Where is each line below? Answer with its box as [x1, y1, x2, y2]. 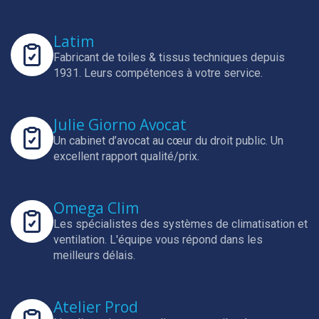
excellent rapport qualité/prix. [53, 150, 199, 163]
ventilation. [53, 233, 110, 246]
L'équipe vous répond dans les [110, 233, 263, 246]
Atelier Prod [53, 297, 138, 317]
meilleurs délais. [53, 249, 135, 262]
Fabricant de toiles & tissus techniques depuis [53, 51, 285, 64]
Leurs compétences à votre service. [84, 66, 263, 80]
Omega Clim [53, 198, 139, 218]
